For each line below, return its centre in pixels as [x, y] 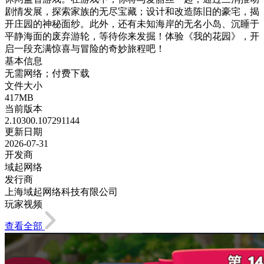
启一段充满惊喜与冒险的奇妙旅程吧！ [85, 48]
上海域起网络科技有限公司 [61, 192]
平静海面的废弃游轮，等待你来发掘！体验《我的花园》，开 [132, 36]
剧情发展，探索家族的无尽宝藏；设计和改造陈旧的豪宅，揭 [132, 11]
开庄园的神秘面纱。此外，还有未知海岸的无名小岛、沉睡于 [132, 24]
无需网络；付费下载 [47, 73]
